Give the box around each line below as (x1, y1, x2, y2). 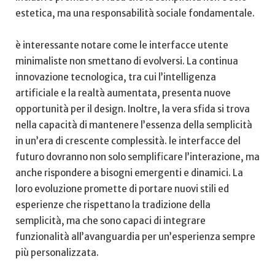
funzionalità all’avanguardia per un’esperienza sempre (15, 230, 255, 242)
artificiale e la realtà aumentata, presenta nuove (15, 87, 231, 99)
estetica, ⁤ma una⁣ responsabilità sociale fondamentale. (15, 7, 255, 19)
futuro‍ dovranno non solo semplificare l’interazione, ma (15, 150, 260, 163)
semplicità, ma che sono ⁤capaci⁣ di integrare (15, 214, 206, 227)
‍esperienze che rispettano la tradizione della (15, 198, 211, 211)
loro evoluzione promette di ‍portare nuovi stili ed (15, 182, 229, 195)
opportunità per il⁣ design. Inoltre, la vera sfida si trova (15, 103, 250, 115)
